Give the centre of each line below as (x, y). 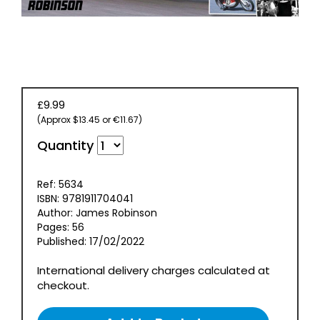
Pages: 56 (61, 227)
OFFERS (26, 106)
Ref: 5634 (60, 184)
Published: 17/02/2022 (91, 241)
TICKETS (28, 19)
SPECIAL (27, 91)
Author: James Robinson (97, 212)
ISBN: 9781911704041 (85, 198)
